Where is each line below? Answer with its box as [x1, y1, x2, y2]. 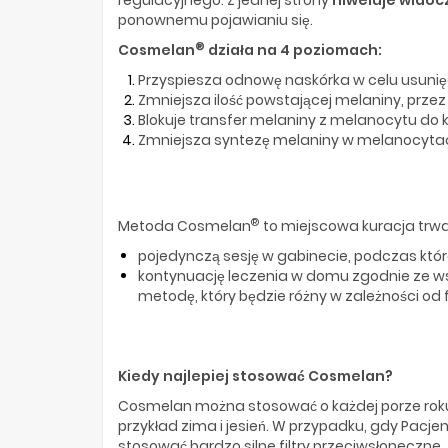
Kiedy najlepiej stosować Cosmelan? [118, 365, 393, 386]
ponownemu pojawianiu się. [118, 9, 313, 30]
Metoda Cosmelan [118, 215, 251, 236]
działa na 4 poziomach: [205, 39, 382, 60]
